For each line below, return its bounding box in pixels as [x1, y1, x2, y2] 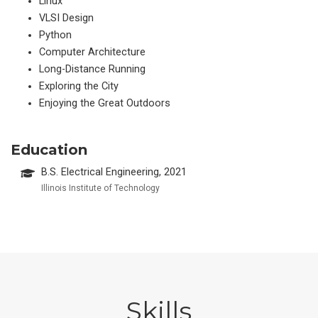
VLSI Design [39, 11, 94, 24]
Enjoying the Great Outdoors [39, 97, 170, 109]
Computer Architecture [39, 45, 146, 58]
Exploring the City [39, 79, 119, 92]
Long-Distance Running [39, 62, 146, 75]
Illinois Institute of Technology [41, 183, 160, 194]
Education [11, 141, 88, 159]
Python [39, 28, 72, 41]
